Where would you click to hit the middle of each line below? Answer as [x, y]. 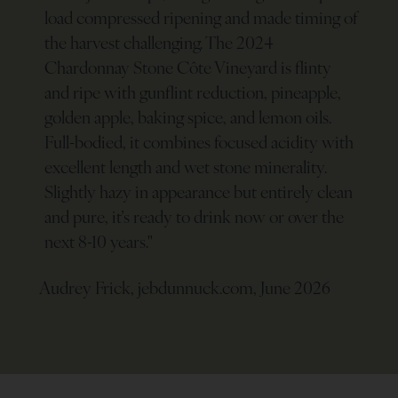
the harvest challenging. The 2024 [159, 42]
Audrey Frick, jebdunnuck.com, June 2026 [185, 287]
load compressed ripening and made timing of [201, 17]
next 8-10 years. [96, 241]
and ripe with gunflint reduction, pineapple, [193, 92]
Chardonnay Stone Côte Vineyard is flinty [188, 67]
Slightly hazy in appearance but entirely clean [199, 191]
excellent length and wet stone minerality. [186, 167]
